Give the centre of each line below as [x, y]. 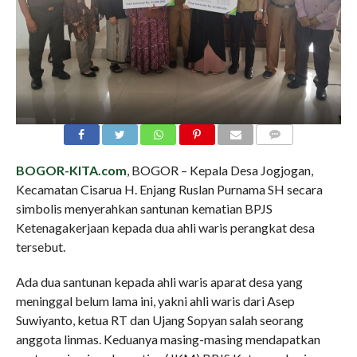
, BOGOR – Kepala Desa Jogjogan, [220, 170]
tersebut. [40, 246]
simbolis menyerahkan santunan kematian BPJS [144, 208]
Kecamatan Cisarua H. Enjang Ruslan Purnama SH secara [169, 189]
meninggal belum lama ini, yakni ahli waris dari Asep [155, 300]
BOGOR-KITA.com [71, 170]
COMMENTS [288, 153]
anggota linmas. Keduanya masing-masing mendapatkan [168, 339]
